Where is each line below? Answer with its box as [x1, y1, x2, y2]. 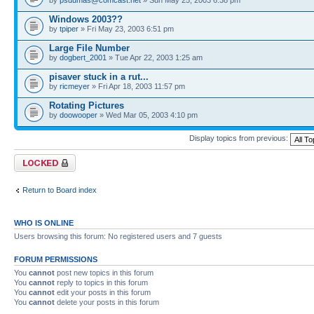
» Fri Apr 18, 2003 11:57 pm [90, 81, 185, 90]
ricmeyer [60, 81, 90, 90]
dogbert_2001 [60, 53, 107, 62]
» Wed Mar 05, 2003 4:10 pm [97, 110, 198, 119]
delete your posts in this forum [55, 297, 159, 306]
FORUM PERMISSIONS [14, 254, 97, 264]
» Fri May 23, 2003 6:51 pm [78, 24, 174, 33]
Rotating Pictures [49, 100, 124, 111]
